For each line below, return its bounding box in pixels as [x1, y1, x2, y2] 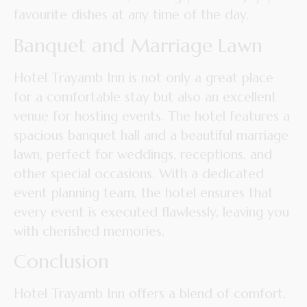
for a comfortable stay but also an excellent [14, 88, 277, 105]
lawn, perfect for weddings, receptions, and [14, 145, 272, 162]
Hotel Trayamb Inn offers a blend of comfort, [14, 285, 286, 302]
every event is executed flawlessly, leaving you [14, 203, 289, 220]
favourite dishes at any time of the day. [14, 6, 249, 23]
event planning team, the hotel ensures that [14, 184, 273, 201]
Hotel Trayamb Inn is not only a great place [14, 69, 273, 86]
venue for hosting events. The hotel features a [14, 107, 290, 124]
